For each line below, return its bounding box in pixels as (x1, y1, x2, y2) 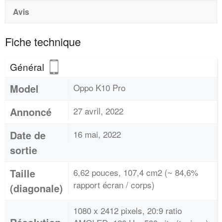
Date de (10, 128, 46, 142)
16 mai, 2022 (73, 128, 121, 140)
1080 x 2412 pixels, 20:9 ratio (73, 204, 182, 217)
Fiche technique (5, 34, 81, 49)
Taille (10, 166, 35, 180)
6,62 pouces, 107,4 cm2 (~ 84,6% (73, 166, 198, 178)
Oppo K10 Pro (73, 81, 125, 94)
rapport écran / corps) (73, 178, 155, 191)
